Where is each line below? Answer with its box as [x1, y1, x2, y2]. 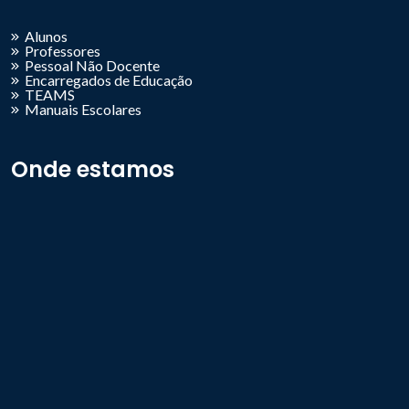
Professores [25, 41, 100, 59]
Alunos [25, 26, 68, 45]
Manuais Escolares [25, 100, 142, 118]
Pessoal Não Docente [25, 56, 160, 74]
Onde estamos [11, 153, 174, 184]
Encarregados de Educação [25, 70, 193, 89]
